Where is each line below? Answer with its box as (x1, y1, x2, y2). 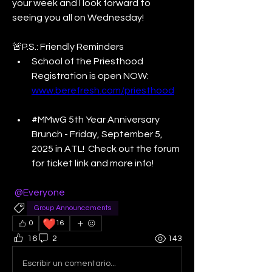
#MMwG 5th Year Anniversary (32, 115, 160, 124)
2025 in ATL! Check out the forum (32, 144, 180, 154)
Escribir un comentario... (22, 259, 116, 268)
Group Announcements (34, 204, 111, 212)
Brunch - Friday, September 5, (32, 129, 163, 139)
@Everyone (15, 188, 65, 197)
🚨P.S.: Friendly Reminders (12, 42, 124, 52)
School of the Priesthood (32, 56, 143, 66)
